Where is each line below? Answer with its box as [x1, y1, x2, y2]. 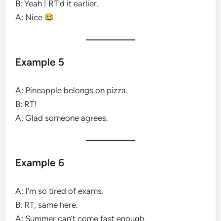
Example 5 [15, 55, 65, 68]
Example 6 [15, 156, 65, 169]
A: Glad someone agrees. [15, 112, 109, 123]
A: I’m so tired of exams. [15, 185, 104, 196]
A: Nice [15, 12, 45, 22]
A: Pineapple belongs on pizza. [15, 85, 128, 95]
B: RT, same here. [15, 199, 78, 210]
